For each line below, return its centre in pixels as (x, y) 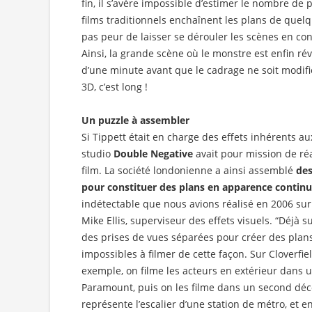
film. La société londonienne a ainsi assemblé (189, 171)
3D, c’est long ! (115, 87)
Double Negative (155, 154)
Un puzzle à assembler (135, 120)
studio (97, 154)
